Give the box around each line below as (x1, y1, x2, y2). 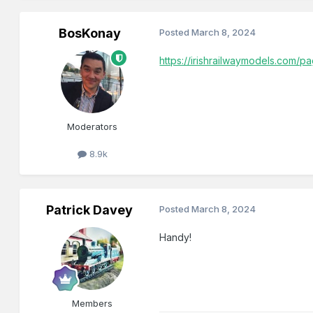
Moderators (67, 121, 118, 133)
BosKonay (58, 26, 121, 41)
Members (72, 298, 113, 310)
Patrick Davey (46, 203, 133, 218)
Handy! (159, 231, 192, 244)
